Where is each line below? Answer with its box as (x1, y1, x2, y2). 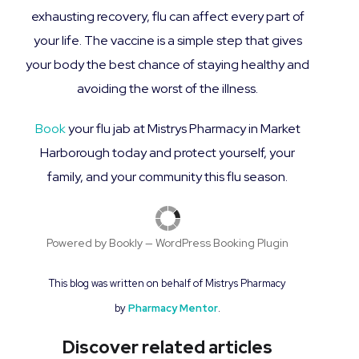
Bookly (109, 236, 143, 251)
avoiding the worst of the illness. (77, 80, 258, 98)
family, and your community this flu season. (47, 168, 288, 186)
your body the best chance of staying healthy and (26, 56, 309, 74)
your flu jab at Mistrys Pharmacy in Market (65, 120, 301, 138)
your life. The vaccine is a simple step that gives (33, 32, 302, 50)
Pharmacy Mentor (128, 301, 218, 316)
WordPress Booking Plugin (155, 236, 288, 251)
